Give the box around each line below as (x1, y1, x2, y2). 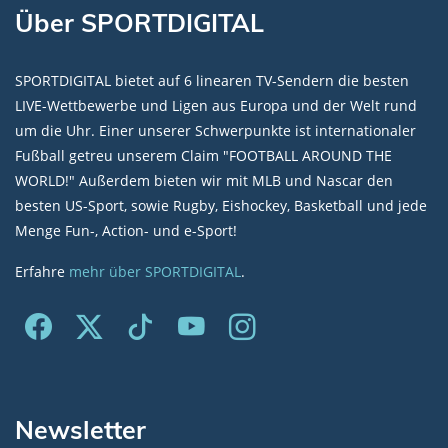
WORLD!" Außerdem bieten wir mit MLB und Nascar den (15, 171, 393, 190)
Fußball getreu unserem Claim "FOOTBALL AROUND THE (15, 146, 392, 165)
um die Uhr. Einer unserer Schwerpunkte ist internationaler (15, 121, 416, 140)
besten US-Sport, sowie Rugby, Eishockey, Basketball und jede (15, 196, 427, 215)
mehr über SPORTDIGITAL (69, 262, 241, 281)
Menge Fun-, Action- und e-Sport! (15, 221, 237, 240)
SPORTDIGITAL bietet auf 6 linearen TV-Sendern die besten (15, 71, 409, 90)
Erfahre (15, 262, 69, 281)
